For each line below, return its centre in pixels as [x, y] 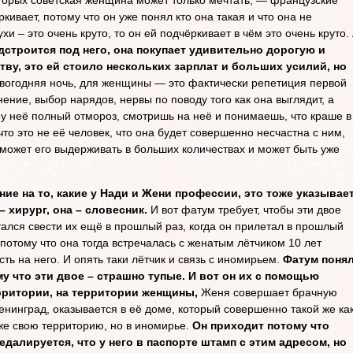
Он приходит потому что [261, 325]
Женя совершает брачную [268, 292]
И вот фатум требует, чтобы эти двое [244, 210]
